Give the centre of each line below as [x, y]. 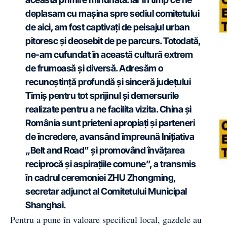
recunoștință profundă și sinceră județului [108, 82]
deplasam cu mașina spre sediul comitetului [112, 13]
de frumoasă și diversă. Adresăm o [94, 68]
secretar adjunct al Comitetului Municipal [106, 191]
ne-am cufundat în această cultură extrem [109, 54]
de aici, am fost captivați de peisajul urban [107, 27]
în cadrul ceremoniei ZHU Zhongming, [101, 178]
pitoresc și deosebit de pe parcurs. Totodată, [113, 41]
